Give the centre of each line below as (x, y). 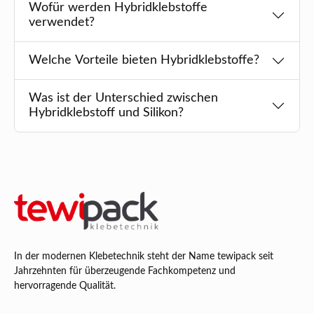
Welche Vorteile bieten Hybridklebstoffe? (144, 61)
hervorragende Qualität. (65, 286)
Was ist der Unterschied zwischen (123, 98)
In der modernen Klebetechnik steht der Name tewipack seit (144, 256)
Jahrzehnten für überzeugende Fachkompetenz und (125, 271)
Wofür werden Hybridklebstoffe (118, 8)
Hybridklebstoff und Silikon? (106, 113)
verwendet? (62, 23)
